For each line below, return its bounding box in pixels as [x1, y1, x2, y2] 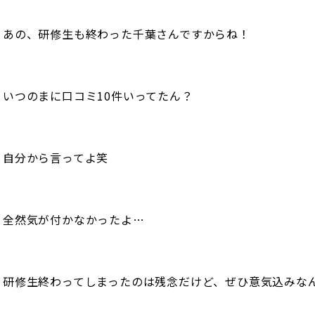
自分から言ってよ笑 [3, 148, 109, 166]
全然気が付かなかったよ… [3, 210, 145, 228]
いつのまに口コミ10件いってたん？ [3, 86, 193, 104]
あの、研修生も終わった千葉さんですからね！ [3, 25, 250, 42]
